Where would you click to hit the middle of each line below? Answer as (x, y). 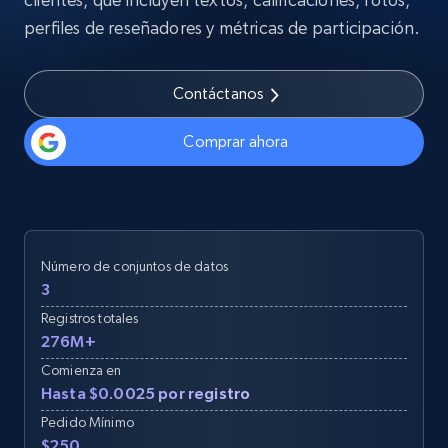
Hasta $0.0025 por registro (146, 393)
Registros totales (90, 318)
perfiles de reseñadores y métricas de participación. (222, 27)
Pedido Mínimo (87, 422)
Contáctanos (218, 93)
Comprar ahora (236, 141)
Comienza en (81, 370)
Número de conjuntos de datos (134, 266)
